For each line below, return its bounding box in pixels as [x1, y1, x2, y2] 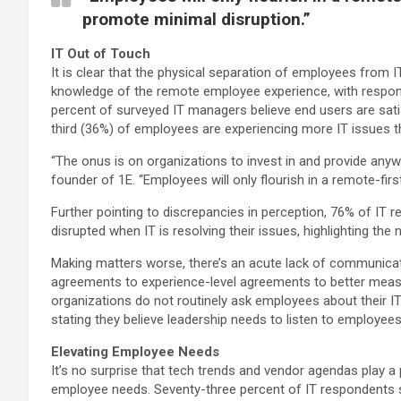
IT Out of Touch [51, 46, 150, 62]
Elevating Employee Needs [51, 344, 219, 360]
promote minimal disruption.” [82, 9, 311, 30]
